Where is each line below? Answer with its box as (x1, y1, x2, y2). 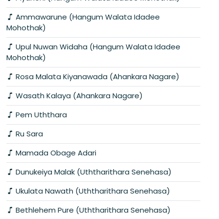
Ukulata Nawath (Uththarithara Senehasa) (14, 185, 170, 196)
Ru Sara (14, 128, 43, 139)
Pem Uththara (14, 109, 67, 120)
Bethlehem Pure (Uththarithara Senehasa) (14, 204, 171, 215)
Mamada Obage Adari (14, 147, 96, 158)
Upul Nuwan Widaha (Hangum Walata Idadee (14, 41, 180, 52)
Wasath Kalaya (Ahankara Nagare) (14, 90, 143, 101)
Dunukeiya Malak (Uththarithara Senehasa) (14, 166, 172, 177)
